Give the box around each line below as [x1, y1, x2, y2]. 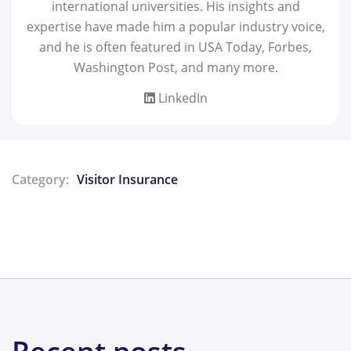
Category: [12, 171, 69, 189]
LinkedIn [154, 89, 208, 107]
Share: [12, 205, 54, 225]
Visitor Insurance [77, 171, 178, 189]
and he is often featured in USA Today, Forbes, [39, 38, 312, 56]
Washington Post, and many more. [73, 58, 278, 76]
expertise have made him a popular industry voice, [26, 17, 325, 35]
